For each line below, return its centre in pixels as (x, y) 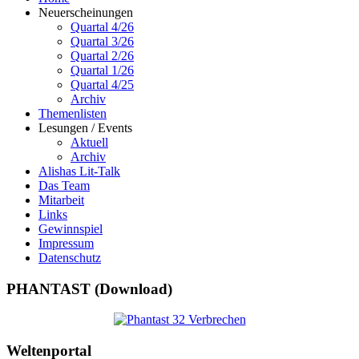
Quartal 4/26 (102, 26)
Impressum (66, 243)
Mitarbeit (61, 200)
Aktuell (89, 142)
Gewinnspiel (71, 228)
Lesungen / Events (85, 127)
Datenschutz (70, 257)
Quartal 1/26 (102, 70)
